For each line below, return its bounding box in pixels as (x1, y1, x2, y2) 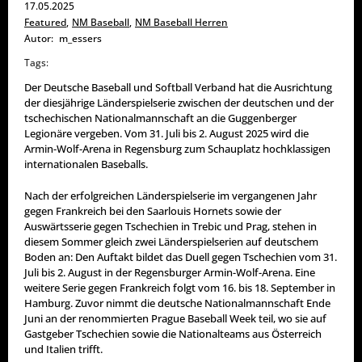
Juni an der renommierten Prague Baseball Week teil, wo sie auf (24, 310, 326, 326)
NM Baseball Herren (135, 15, 228, 30)
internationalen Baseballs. (24, 157, 148, 172)
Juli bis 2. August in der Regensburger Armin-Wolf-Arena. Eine (24, 264, 315, 280)
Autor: (24, 32, 53, 46)
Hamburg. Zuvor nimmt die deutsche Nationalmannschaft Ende (24, 295, 330, 310)
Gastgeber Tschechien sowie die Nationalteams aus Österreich (24, 326, 322, 341)
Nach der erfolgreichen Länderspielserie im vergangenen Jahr (24, 187, 317, 203)
